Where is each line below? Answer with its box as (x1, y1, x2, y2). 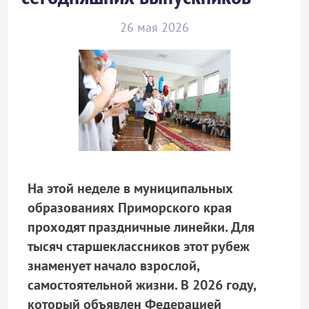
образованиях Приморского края (28, 199, 232, 217)
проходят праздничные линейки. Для (28, 218, 255, 237)
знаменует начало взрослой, (28, 257, 199, 275)
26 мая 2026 (120, 19, 189, 35)
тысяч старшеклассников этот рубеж (28, 237, 250, 256)
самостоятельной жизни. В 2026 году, (28, 276, 256, 295)
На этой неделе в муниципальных (28, 179, 233, 198)
